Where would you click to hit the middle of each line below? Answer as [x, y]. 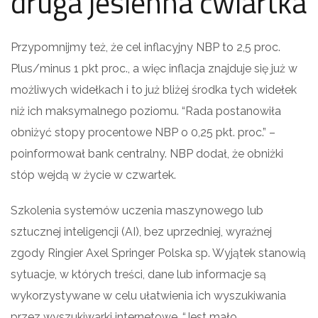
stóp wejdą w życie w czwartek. [93, 175]
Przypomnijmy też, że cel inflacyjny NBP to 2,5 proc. [146, 47]
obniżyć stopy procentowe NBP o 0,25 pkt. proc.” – [143, 132]
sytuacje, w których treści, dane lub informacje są [138, 274]
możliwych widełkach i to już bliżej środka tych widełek [154, 89]
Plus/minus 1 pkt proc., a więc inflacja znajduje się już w [154, 68]
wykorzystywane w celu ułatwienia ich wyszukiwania [148, 295]
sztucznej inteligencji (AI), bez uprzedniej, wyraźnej [141, 231]
